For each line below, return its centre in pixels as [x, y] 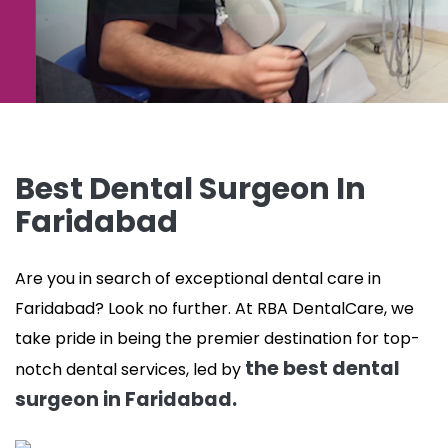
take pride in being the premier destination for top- [217, 339]
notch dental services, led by [128, 370]
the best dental [320, 369]
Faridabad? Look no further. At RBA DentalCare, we [214, 309]
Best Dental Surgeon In [190, 189]
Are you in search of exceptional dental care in [198, 279]
